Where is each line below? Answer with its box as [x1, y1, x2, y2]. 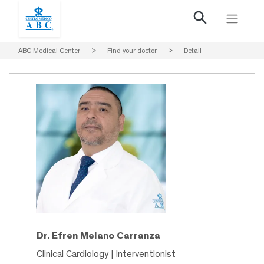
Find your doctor [107, 47, 157, 55]
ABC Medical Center [18, 47, 80, 55]
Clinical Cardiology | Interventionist [37, 248, 176, 260]
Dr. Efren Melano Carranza [37, 229, 160, 242]
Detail [184, 47, 202, 55]
